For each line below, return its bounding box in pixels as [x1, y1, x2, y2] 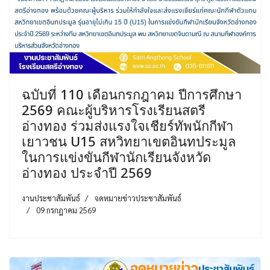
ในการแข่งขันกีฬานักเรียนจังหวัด [22, 147, 211, 166]
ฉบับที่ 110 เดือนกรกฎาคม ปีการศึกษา [22, 84, 242, 103]
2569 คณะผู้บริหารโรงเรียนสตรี [22, 100, 206, 119]
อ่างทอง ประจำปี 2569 [22, 163, 152, 181]
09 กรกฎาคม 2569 [36, 204, 96, 215]
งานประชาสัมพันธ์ [22, 192, 80, 203]
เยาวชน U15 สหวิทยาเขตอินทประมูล [22, 131, 236, 150]
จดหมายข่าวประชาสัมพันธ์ [95, 192, 181, 203]
